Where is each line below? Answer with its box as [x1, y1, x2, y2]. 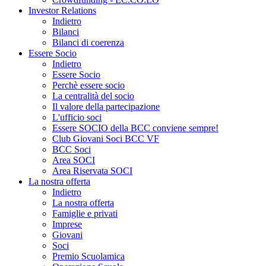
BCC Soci [52, 144, 91, 154]
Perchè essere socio [52, 80, 125, 90]
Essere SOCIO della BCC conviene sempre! [52, 122, 218, 133]
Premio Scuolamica [52, 251, 125, 261]
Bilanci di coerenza [52, 37, 124, 47]
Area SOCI [52, 154, 95, 165]
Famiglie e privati [52, 208, 118, 218]
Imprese [52, 218, 82, 229]
